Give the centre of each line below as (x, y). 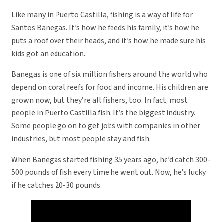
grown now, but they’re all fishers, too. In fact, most (100, 100)
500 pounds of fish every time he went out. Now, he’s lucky (109, 172)
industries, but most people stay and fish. (81, 139)
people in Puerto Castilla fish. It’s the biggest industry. (103, 113)
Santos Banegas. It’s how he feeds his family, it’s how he (105, 28)
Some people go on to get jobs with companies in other (106, 126)
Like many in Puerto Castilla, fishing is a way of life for (102, 15)
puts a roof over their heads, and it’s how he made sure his (109, 40)
